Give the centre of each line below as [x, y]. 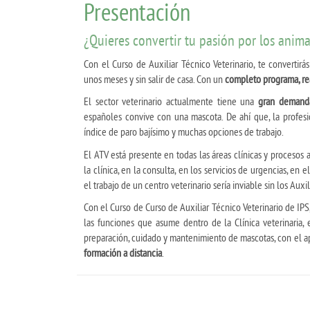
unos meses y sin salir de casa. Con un [154, 79]
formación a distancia [123, 253]
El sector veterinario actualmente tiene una [171, 101]
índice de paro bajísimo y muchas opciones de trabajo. [184, 132]
